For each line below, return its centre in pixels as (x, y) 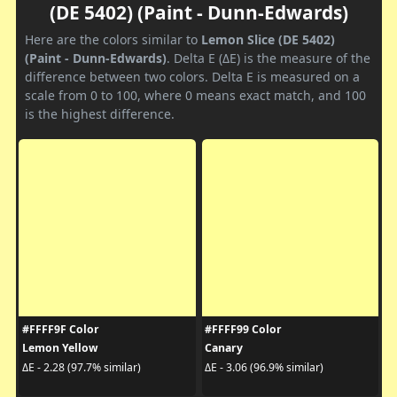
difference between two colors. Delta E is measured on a (192, 77)
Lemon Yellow (59, 348)
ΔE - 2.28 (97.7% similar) (81, 367)
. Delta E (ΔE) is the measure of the (269, 58)
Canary (224, 348)
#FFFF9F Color (60, 330)
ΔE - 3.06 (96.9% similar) (264, 367)
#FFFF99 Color (243, 330)
